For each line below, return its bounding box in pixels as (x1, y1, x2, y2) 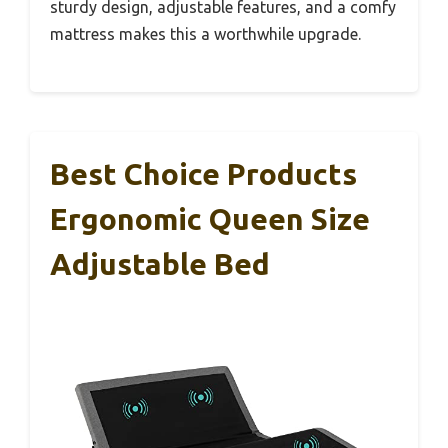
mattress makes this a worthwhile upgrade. (50, 25, 361, 44)
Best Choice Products (50, 157, 357, 192)
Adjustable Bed (50, 247, 270, 282)
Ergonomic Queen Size (50, 202, 370, 237)
